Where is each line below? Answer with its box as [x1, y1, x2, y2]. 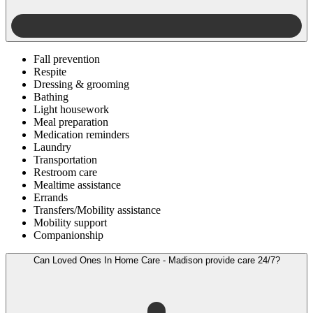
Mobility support [34, 217, 107, 229]
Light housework [34, 103, 109, 116]
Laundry [34, 141, 71, 154]
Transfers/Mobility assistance [34, 204, 161, 217]
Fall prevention [34, 53, 100, 66]
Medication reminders [34, 129, 129, 141]
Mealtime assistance [34, 179, 121, 191]
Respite [34, 66, 66, 78]
